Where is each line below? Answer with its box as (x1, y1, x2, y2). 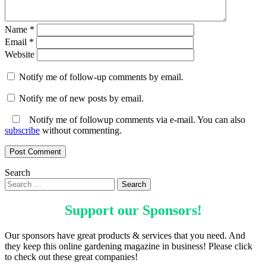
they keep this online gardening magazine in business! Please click (5, 240, 252, 251)
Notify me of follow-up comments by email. (19, 72, 183, 82)
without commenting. (40, 125, 122, 135)
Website (5, 49, 34, 59)
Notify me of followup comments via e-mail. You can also (27, 115, 245, 125)
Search (5, 167, 30, 178)
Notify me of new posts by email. (19, 93, 144, 103)
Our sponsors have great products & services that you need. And (5, 230, 245, 240)
